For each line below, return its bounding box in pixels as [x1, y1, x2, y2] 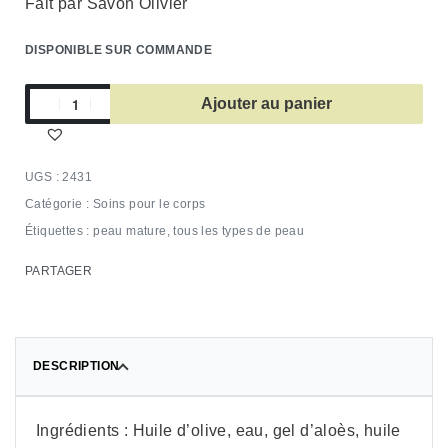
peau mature [93, 224, 167, 238]
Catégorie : [25, 197, 93, 211]
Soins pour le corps [92, 197, 206, 211]
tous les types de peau [173, 224, 305, 238]
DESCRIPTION [33, 359, 120, 373]
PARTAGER [25, 264, 93, 278]
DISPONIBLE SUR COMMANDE [25, 43, 213, 57]
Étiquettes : [25, 224, 94, 238]
